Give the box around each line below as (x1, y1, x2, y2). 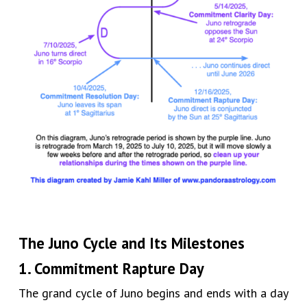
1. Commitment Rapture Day (18, 258, 204, 279)
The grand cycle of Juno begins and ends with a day (18, 285, 288, 302)
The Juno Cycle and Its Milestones (18, 233, 245, 254)
